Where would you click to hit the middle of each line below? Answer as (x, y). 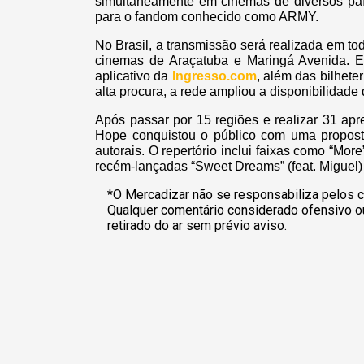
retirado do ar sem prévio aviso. (197, 226)
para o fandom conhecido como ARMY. (207, 17)
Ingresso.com (214, 76)
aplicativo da (132, 76)
